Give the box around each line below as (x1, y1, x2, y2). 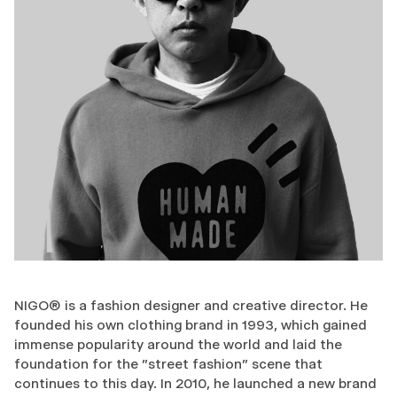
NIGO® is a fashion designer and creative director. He (14, 296, 368, 314)
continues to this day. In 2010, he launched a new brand (14, 374, 377, 392)
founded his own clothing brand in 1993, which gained (14, 315, 367, 333)
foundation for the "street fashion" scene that (14, 354, 323, 372)
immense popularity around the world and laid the (14, 335, 342, 353)
